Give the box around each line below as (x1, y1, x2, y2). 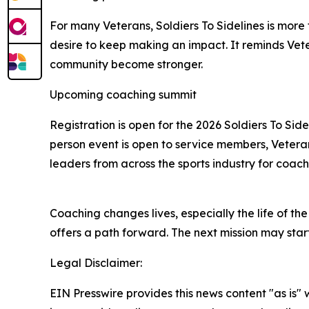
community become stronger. (50, 57, 203, 72)
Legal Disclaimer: (50, 256, 142, 270)
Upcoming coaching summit (50, 88, 197, 102)
